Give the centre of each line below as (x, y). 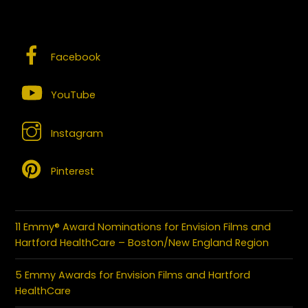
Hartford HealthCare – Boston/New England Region (142, 242)
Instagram (76, 133)
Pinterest (71, 171)
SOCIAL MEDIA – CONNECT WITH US (127, 25)
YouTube (72, 95)
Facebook (75, 57)
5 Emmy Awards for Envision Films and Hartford (133, 275)
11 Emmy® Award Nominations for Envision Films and (143, 227)
